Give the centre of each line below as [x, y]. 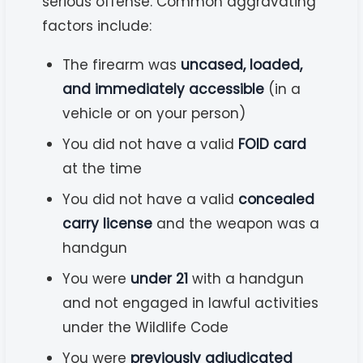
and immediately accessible [164, 89]
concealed [277, 199]
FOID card [273, 144]
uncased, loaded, [242, 64]
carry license [108, 223]
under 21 [160, 278]
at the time [102, 168]
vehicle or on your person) [154, 113]
